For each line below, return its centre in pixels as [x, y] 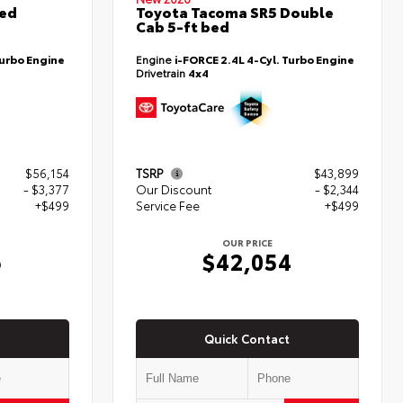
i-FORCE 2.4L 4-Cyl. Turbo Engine [265, 58]
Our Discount [174, 189]
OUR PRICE [248, 243]
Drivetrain [162, 72]
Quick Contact [247, 338]
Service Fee [168, 206]
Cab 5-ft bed [183, 26]
